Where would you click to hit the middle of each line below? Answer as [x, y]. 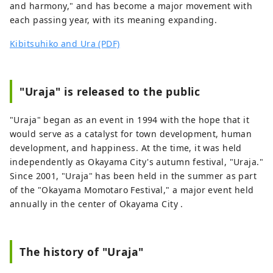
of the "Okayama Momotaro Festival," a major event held [132, 190]
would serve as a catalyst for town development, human [131, 134]
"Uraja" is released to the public [110, 92]
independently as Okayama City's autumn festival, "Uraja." [136, 162]
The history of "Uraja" [82, 252]
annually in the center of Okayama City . [97, 204]
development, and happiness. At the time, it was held [126, 148]
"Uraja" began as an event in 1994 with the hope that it [130, 120]
